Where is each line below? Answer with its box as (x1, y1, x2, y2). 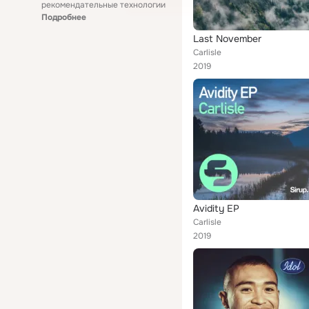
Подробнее (41, 12, 86, 23)
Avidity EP (193, 202, 239, 215)
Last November (193, 32, 261, 45)
